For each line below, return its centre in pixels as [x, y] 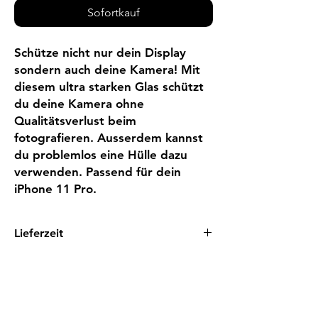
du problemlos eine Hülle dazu [101, 155]
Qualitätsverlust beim [75, 121]
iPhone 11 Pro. [55, 189]
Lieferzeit [39, 233]
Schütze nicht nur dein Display [100, 53]
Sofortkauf [114, 12]
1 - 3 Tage [37, 261]
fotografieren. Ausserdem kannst [109, 138]
